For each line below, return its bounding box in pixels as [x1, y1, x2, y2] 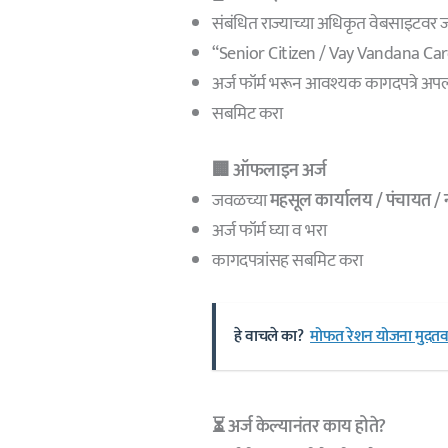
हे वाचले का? [234, 322, 304, 350]
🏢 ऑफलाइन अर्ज [212, 155, 327, 186]
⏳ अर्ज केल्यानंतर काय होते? [212, 411, 386, 442]
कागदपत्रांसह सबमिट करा [212, 245, 363, 276]
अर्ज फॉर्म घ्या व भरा [212, 215, 327, 246]
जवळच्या [212, 185, 270, 216]
